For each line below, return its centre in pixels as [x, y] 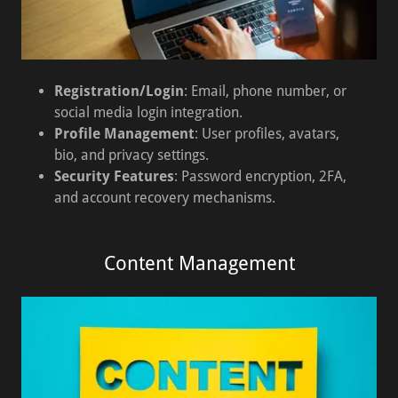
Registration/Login [119, 91]
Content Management [199, 263]
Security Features [114, 176]
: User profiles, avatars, [267, 134]
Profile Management [124, 134]
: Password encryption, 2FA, [260, 176]
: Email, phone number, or [265, 91]
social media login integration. [148, 112]
